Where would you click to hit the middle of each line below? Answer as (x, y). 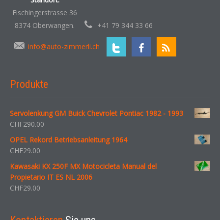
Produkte (29, 84)
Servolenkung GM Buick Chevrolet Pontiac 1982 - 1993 (96, 113)
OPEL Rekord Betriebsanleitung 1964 (69, 139)
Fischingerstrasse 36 (45, 12)
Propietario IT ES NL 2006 (51, 177)
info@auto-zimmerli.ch (64, 46)
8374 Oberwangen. (45, 25)
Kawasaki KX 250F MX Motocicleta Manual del (83, 166)
